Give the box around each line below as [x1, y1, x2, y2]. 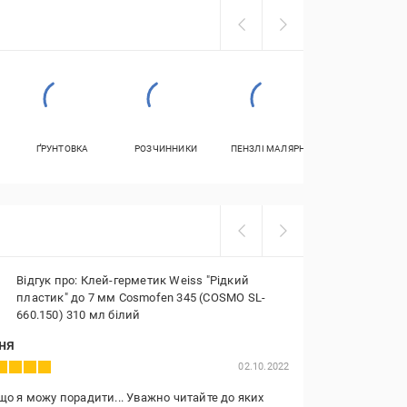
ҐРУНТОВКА [35, 144, 89, 154]
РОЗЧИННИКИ [134, 144, 197, 154]
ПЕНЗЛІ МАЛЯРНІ [230, 144, 309, 154]
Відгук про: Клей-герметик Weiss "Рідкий [16, 273, 249, 287]
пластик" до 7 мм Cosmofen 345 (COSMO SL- [16, 291, 266, 304]
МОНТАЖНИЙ [342, 154, 404, 164]
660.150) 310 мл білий [16, 308, 141, 322]
